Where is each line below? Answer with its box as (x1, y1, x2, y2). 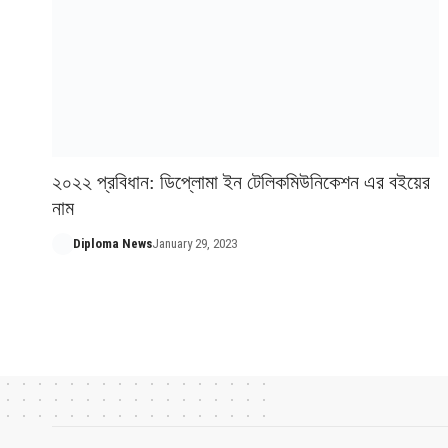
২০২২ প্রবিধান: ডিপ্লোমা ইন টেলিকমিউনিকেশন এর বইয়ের (52, 170, 430, 193)
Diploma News (72, 235, 152, 251)
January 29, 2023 (151, 235, 237, 251)
